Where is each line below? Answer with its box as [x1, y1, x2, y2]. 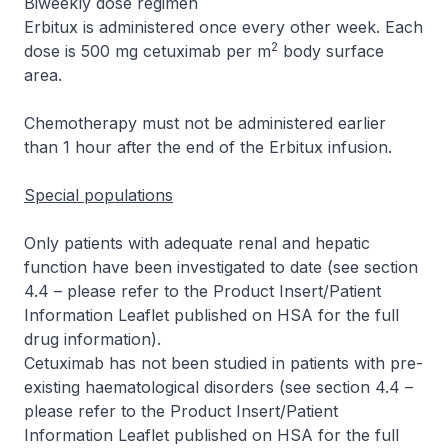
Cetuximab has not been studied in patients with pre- [24, 353, 423, 373]
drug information [24, 329, 151, 349]
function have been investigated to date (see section [24, 257, 418, 277]
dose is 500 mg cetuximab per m [24, 41, 271, 61]
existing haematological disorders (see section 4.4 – [24, 377, 413, 397]
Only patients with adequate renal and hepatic [24, 233, 370, 253]
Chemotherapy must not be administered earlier [24, 113, 386, 133]
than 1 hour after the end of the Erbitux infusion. [24, 137, 392, 157]
